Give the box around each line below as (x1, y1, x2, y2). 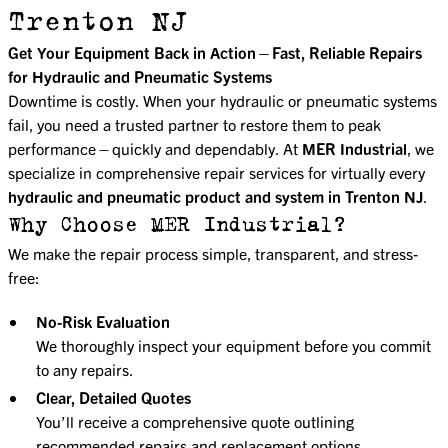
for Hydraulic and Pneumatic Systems (8, 65, 272, 86)
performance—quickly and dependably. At (8, 137, 302, 158)
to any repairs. (36, 358, 134, 379)
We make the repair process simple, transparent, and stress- (8, 242, 418, 263)
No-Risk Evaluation (36, 310, 170, 331)
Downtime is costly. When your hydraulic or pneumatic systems (8, 89, 437, 110)
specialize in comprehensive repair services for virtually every (8, 161, 425, 182)
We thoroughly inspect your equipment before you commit (36, 334, 431, 355)
